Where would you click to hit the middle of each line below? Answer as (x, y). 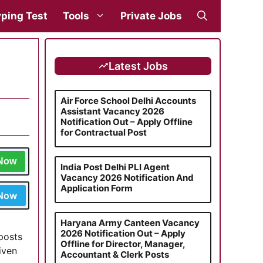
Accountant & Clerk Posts (114, 254)
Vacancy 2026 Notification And (127, 177)
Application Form (96, 188)
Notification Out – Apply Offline (126, 122)
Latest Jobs (138, 66)
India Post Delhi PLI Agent (115, 167)
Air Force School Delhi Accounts (128, 100)
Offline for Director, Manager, (122, 244)
